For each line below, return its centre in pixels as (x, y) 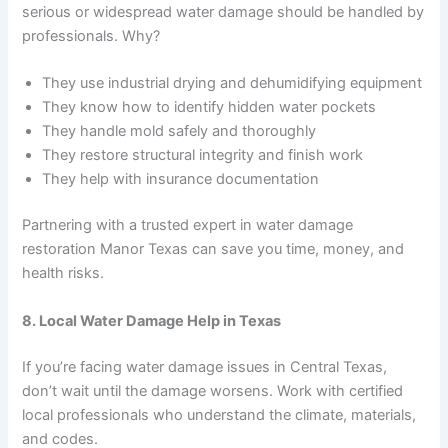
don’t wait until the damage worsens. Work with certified (213, 390)
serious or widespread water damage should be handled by (223, 12)
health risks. (63, 273)
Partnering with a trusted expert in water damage (188, 225)
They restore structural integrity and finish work (203, 155)
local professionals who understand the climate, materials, (219, 414)
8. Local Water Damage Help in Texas (152, 320)
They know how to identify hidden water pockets (209, 107)
